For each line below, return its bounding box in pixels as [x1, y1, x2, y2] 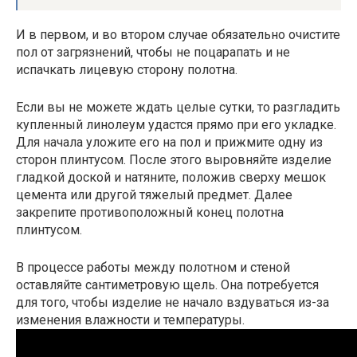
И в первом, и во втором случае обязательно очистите [16, 27, 340, 42]
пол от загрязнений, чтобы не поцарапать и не [16, 45, 290, 60]
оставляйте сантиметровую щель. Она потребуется [16, 277, 319, 292]
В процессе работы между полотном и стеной [16, 260, 290, 275]
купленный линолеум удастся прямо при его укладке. [16, 117, 336, 132]
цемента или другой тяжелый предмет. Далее [16, 187, 292, 202]
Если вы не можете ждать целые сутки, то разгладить [16, 100, 340, 115]
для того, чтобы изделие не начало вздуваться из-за [16, 295, 329, 310]
